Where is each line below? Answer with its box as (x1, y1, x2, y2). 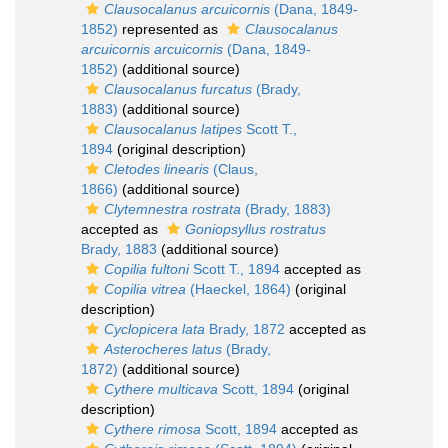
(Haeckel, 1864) (186, 281, 291, 297)
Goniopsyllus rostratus (185, 221, 326, 237)
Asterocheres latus (104, 341, 222, 357)
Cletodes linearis (104, 161, 209, 177)
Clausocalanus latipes (104, 121, 242, 137)
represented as (118, 21, 222, 37)
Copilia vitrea (104, 281, 186, 297)
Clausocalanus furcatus (104, 81, 252, 97)
